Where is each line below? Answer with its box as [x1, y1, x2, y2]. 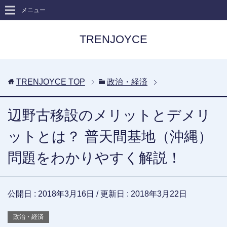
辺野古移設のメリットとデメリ [8, 107, 211, 123]
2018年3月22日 [131, 190, 187, 198]
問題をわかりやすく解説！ [8, 150, 181, 166]
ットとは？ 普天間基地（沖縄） [8, 129, 212, 144]
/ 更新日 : [94, 190, 131, 198]
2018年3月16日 [38, 190, 94, 198]
